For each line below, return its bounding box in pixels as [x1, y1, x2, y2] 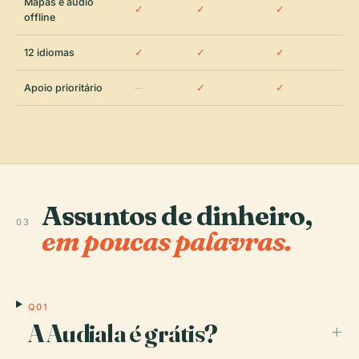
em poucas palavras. [41, 224, 292, 258]
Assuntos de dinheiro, [41, 199, 313, 232]
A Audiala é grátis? [27, 317, 217, 349]
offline [24, 11, 55, 23]
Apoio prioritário [24, 82, 103, 94]
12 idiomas [24, 46, 75, 58]
